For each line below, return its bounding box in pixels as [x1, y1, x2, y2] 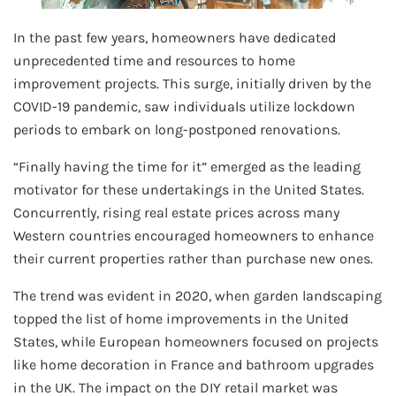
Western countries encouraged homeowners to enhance [13, 227, 374, 245]
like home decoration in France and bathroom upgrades [13, 356, 374, 374]
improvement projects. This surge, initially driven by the [13, 75, 371, 93]
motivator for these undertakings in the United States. [13, 181, 364, 199]
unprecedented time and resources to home [13, 52, 295, 70]
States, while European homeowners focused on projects [13, 333, 378, 351]
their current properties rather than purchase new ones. [13, 250, 373, 268]
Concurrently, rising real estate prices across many [13, 204, 339, 222]
